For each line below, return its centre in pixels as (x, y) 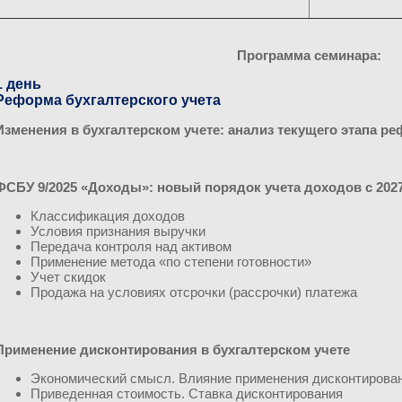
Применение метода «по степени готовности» (171, 262)
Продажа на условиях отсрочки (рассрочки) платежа (194, 292)
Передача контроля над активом (131, 246)
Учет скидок (68, 277)
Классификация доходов (108, 216)
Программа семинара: (309, 55)
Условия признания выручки (118, 231)
